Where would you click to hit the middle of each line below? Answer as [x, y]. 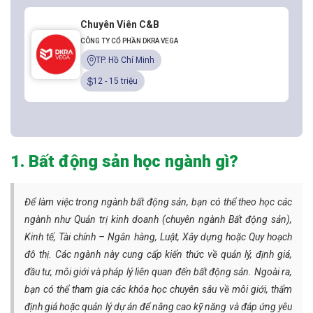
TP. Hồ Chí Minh [125, 60]
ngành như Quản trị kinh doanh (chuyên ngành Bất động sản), [158, 220]
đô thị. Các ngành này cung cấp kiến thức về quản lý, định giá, [158, 255]
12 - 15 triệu [115, 81]
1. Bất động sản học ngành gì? [124, 162]
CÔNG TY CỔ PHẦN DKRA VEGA [129, 41]
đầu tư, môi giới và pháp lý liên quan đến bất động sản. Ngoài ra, [158, 272]
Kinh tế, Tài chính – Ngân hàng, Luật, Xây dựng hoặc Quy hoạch [158, 237]
